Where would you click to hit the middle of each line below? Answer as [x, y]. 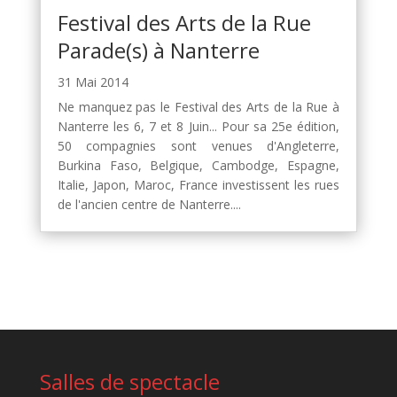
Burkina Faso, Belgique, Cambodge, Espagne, [198, 165]
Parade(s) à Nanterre [158, 50]
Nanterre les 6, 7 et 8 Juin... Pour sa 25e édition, [198, 126]
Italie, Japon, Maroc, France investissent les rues [198, 184]
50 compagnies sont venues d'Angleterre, [198, 145]
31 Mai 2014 [93, 82]
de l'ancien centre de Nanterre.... [149, 204]
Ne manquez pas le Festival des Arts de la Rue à [198, 106]
